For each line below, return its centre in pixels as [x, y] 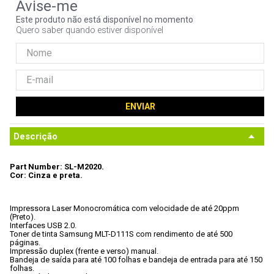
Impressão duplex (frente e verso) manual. [84, 251]
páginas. [26, 243]
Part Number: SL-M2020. [57, 167]
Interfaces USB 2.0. [43, 225]
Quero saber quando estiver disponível [90, 30]
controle [152, 13]
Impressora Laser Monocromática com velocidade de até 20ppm [125, 208]
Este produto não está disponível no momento [105, 20]
